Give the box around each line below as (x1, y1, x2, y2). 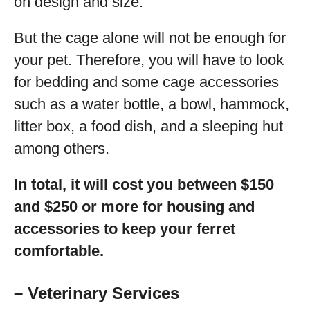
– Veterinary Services (14, 284, 179, 302)
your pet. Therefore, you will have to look (14, 51, 284, 69)
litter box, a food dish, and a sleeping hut (14, 118, 283, 135)
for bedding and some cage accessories (14, 73, 279, 91)
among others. (14, 140, 109, 157)
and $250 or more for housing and (14, 198, 255, 215)
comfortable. (14, 242, 104, 259)
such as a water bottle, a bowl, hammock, (14, 95, 289, 113)
